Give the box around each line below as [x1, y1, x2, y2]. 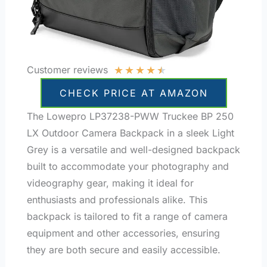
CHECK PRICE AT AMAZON [59, 87, 208, 100]
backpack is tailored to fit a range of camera [26, 210, 228, 223]
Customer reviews [26, 64, 108, 76]
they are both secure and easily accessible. [26, 244, 221, 256]
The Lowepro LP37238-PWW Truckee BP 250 [26, 110, 234, 123]
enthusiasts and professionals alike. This [26, 194, 207, 206]
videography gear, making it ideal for [26, 177, 194, 190]
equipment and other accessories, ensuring [26, 227, 220, 240]
